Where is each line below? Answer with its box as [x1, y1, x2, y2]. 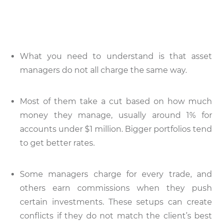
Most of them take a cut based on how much [20, 96, 212, 106]
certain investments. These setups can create [20, 197, 212, 207]
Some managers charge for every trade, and [20, 169, 212, 179]
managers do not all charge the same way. [20, 65, 187, 75]
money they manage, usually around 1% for [20, 110, 212, 120]
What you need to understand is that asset [20, 51, 212, 61]
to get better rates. [20, 138, 95, 148]
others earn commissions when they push [20, 183, 212, 193]
